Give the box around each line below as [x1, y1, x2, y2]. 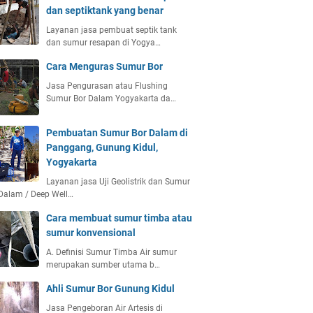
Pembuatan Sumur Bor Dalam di [46, 127, 188, 138]
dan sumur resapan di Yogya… [46, 38, 161, 48]
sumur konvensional [46, 227, 136, 238]
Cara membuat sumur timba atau [46, 212, 192, 224]
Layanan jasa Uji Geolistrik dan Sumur [46, 177, 190, 187]
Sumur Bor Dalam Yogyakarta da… [46, 94, 176, 103]
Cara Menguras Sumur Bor [46, 61, 163, 72]
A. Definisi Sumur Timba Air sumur [46, 247, 177, 257]
